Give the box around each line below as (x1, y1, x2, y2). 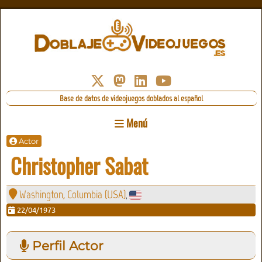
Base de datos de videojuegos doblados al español (60, 93, 204, 104)
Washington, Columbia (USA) (19, 187, 126, 201)
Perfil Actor (28, 237, 104, 253)
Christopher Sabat (11, 150, 149, 181)
